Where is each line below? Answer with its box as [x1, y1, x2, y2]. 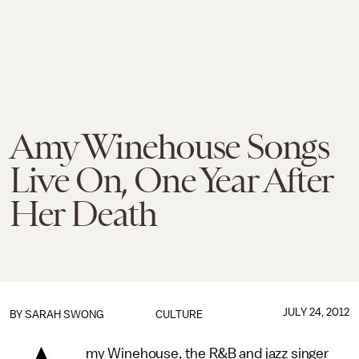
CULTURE [155, 309, 204, 321]
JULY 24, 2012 [282, 306, 349, 318]
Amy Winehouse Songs [10, 127, 329, 167]
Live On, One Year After [10, 160, 333, 200]
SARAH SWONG [25, 309, 104, 321]
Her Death [10, 194, 157, 234]
